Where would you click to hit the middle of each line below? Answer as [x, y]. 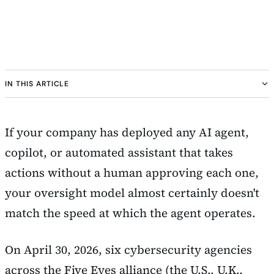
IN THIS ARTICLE [37, 84]
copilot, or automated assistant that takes [119, 152]
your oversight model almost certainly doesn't [132, 193]
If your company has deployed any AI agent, [127, 132]
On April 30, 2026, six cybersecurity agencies [128, 249]
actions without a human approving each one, [132, 172]
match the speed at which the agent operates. [130, 213]
